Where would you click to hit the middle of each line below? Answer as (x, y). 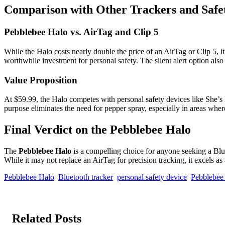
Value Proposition (41, 80)
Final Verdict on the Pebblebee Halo (97, 130)
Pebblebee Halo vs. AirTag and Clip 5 (81, 32)
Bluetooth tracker (86, 177)
